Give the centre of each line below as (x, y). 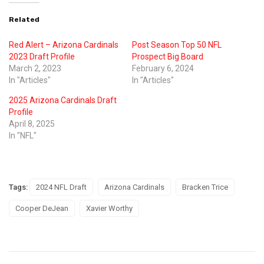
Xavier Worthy (109, 209)
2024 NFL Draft (61, 187)
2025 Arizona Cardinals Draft (63, 100)
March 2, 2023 (35, 69)
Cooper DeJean (42, 209)
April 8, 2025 (32, 124)
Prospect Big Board (168, 57)
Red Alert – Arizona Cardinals (64, 45)
